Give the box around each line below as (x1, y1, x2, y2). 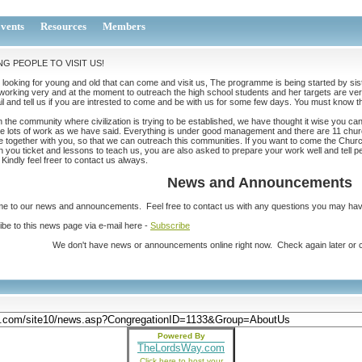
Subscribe (150, 221, 190, 230)
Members (103, 20, 145, 32)
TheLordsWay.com (137, 342, 225, 354)
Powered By (157, 331, 205, 340)
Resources (40, 20, 86, 32)
